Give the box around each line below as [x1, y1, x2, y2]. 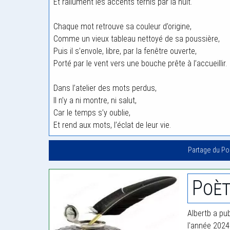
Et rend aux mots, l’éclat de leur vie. [53, 120, 171, 130]
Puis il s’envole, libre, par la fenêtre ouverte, [53, 46, 197, 56]
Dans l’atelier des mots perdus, [53, 83, 157, 93]
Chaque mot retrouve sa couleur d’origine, [53, 22, 191, 31]
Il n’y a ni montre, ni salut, [53, 95, 137, 105]
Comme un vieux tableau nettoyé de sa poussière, [53, 34, 220, 44]
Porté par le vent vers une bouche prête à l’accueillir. [53, 59, 227, 68]
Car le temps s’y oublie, [53, 108, 130, 118]
